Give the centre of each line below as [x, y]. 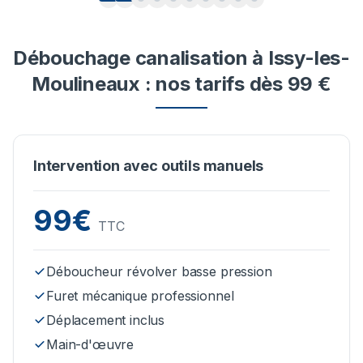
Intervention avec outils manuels [149, 166]
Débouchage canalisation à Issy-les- [181, 58]
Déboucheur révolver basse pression [159, 272]
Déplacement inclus [106, 320]
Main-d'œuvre [90, 345]
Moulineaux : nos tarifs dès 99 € [181, 84]
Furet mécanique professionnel [140, 296]
